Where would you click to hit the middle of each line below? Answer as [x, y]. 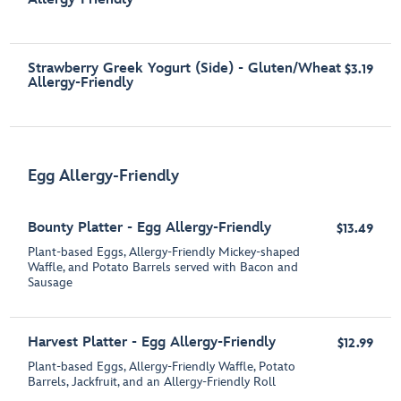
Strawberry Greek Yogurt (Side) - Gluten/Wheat [185, 69]
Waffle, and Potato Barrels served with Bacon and [163, 268]
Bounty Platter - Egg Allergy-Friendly [150, 228]
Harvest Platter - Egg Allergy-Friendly [152, 343]
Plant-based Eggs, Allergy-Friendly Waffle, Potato [162, 367]
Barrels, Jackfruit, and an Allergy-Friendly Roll [152, 382]
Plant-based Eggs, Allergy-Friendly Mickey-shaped [164, 252]
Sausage [51, 283]
